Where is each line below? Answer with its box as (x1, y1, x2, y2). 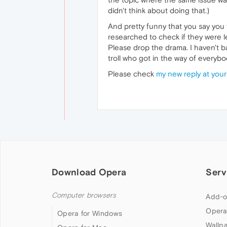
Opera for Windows (57, 209, 123, 217)
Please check (108, 69, 156, 78)
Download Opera (52, 167, 127, 177)
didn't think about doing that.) (108, 6, 209, 15)
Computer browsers (52, 191, 117, 200)
